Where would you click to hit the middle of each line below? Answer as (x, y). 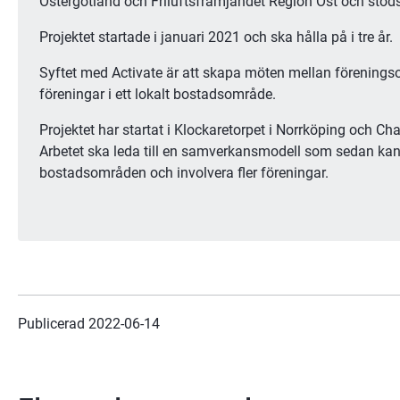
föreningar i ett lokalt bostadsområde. (158, 94)
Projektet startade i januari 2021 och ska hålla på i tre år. (216, 37)
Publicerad (53, 323)
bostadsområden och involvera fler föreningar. (184, 172)
